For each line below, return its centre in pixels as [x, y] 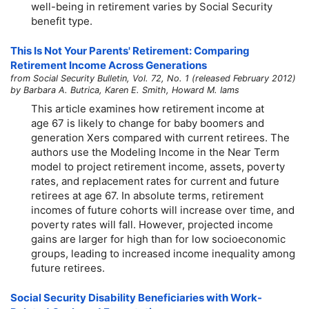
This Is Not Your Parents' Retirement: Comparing [130, 51]
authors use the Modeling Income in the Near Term [155, 152]
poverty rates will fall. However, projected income [152, 224]
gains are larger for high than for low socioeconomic [158, 239]
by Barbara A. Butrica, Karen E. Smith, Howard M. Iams [125, 90]
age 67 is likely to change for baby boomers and [148, 123]
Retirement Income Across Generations [109, 66]
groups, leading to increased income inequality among [163, 253]
